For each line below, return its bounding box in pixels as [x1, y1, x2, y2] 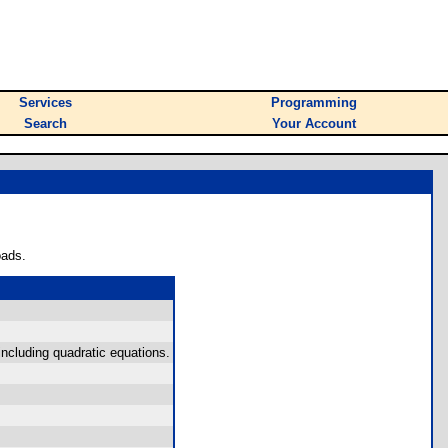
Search [24, 116, 67, 131]
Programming [271, 95, 357, 110]
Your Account [272, 116, 356, 131]
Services [19, 95, 72, 110]
